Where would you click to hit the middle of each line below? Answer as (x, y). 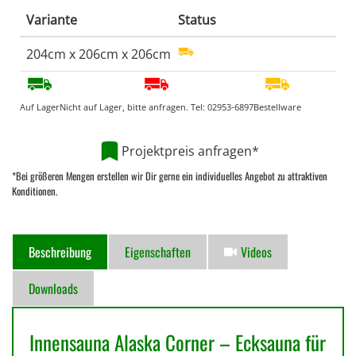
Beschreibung (60, 252)
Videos (256, 252)
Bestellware (277, 107)
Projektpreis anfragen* (190, 151)
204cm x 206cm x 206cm (99, 54)
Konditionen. (35, 191)
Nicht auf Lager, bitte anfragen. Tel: (133, 107)
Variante (52, 20)
